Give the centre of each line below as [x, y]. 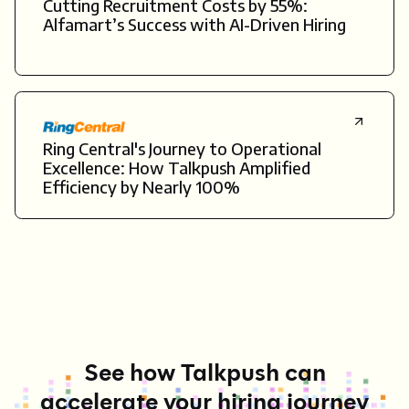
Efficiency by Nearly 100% [142, 187]
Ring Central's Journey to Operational [182, 149]
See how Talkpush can [204, 373]
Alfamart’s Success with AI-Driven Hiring [194, 25]
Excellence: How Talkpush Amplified [177, 168]
